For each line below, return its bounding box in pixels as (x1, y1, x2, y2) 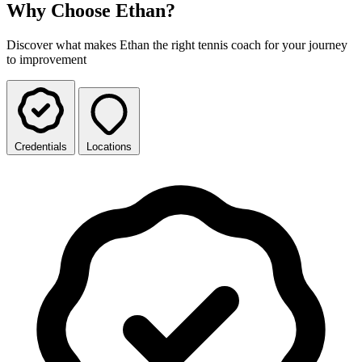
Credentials (15, 140, 67, 153)
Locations (86, 140, 132, 153)
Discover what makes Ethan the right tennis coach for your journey (6, 37, 347, 52)
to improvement (6, 52, 86, 66)
